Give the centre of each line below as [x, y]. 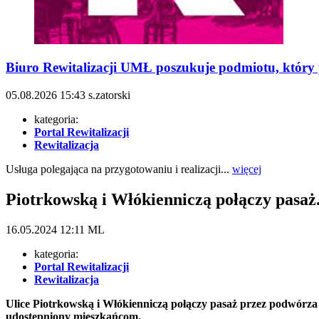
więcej [247, 169]
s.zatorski [109, 95]
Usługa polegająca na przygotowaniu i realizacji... [119, 169]
